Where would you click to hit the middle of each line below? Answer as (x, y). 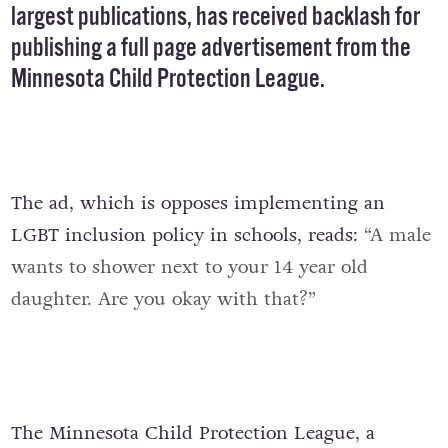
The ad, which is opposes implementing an (197, 202)
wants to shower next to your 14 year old (189, 266)
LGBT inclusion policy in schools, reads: (187, 234)
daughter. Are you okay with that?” (166, 298)
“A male (397, 234)
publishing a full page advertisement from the (210, 49)
